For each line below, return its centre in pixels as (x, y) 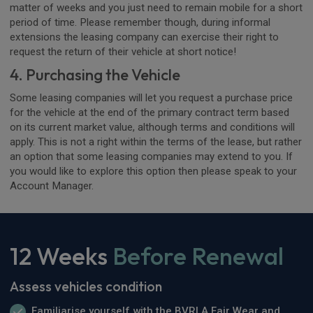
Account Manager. (52, 185)
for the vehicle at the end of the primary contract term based (150, 112)
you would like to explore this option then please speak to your (153, 171)
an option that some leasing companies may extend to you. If (151, 156)
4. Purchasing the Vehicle (95, 74)
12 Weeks (59, 255)
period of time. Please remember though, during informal (140, 22)
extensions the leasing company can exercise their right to (144, 37)
